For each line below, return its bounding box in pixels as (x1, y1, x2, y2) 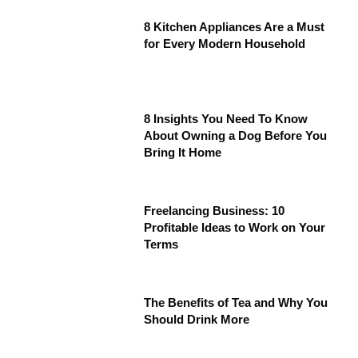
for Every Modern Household (144, 37, 306, 51)
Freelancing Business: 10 (144, 204, 285, 218)
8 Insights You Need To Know (144, 112, 308, 126)
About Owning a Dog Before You (144, 129, 328, 143)
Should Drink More (144, 312, 250, 327)
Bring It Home (144, 145, 222, 160)
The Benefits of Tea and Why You (144, 296, 328, 310)
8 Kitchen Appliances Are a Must (144, 20, 325, 34)
